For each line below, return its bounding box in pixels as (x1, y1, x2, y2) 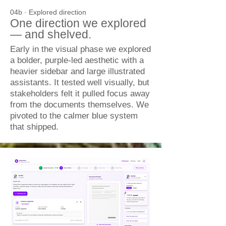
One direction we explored (10, 37, 146, 50)
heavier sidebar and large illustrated (10, 87, 145, 96)
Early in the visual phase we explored (10, 65, 151, 74)
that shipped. (10, 142, 59, 152)
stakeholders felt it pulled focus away (10, 109, 150, 119)
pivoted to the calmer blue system (10, 131, 138, 141)
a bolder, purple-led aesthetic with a (10, 76, 144, 85)
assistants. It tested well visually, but (10, 98, 149, 107)
